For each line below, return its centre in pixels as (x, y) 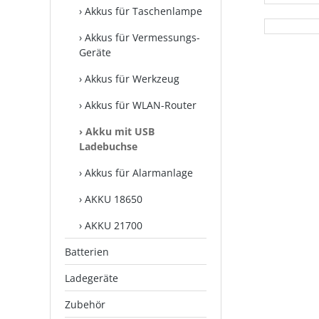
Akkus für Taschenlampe (143, 11)
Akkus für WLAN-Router (141, 105)
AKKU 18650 (114, 199)
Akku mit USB (120, 131)
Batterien (87, 252)
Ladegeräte (91, 278)
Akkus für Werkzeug (132, 79)
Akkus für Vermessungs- (142, 37)
